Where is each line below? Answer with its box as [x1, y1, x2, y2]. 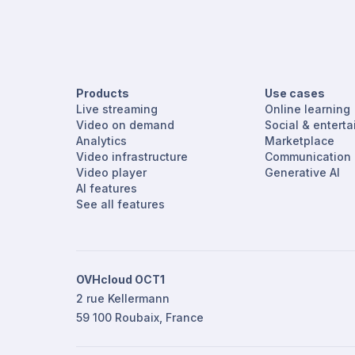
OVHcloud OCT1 [76, 272, 165, 286]
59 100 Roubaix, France [76, 310, 204, 324]
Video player [76, 165, 147, 179]
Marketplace [265, 133, 335, 147]
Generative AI [265, 165, 341, 179]
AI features [76, 181, 137, 195]
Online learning [265, 101, 351, 116]
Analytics [76, 133, 127, 147]
